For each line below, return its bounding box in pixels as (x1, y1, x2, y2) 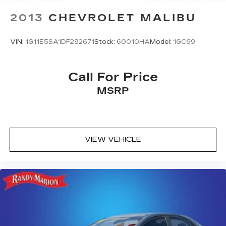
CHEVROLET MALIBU (48, 11, 196, 24)
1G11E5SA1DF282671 (25, 38, 94, 46)
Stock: (94, 38, 117, 46)
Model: (150, 38, 173, 46)
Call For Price (68, 70, 158, 85)
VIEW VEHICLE (85, 135, 141, 144)
